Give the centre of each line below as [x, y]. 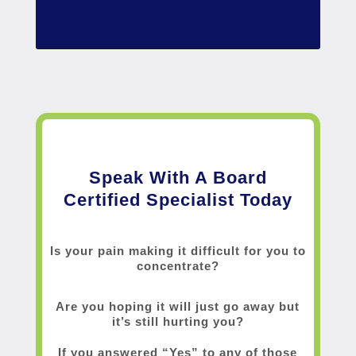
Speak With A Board [178, 178]
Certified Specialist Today [178, 200]
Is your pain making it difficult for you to [178, 251]
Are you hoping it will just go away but [178, 307]
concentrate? [178, 266]
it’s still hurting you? [178, 322]
